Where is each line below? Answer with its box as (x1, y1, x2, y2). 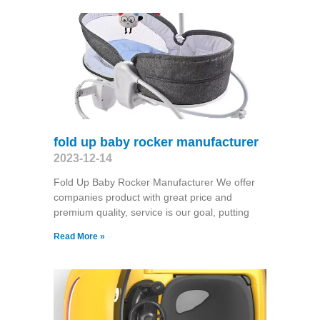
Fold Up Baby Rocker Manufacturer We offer (53, 176, 255, 188)
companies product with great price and (53, 191, 232, 203)
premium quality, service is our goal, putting (53, 206, 249, 218)
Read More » (53, 231, 105, 241)
